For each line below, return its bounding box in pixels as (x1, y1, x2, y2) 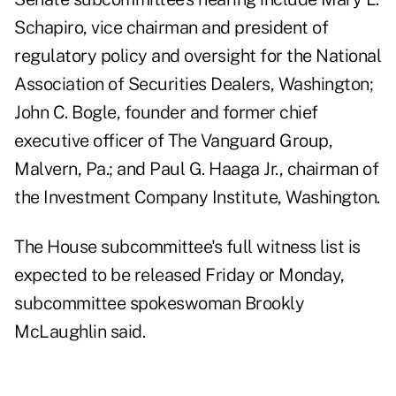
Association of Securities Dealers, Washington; (14, 73, 373, 95)
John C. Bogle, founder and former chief (14, 102, 318, 124)
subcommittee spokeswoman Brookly (14, 293, 304, 315)
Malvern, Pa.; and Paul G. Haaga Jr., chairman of (14, 158, 378, 180)
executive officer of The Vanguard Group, (14, 130, 332, 152)
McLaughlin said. (14, 321, 145, 343)
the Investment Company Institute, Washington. (14, 187, 380, 209)
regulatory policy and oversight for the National (14, 45, 381, 67)
